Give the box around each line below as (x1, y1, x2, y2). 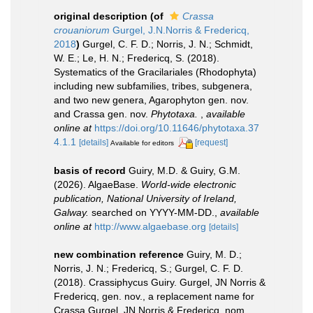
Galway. (54, 206, 89, 218)
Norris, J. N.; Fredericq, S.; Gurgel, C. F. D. (54, 262, 243, 274)
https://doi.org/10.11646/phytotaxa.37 (94, 122, 259, 133)
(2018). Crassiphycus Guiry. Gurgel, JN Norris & (54, 276, 265, 288)
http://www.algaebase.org (94, 220, 206, 232)
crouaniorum (54, 24, 110, 36)
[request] (195, 138, 228, 147)
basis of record (54, 164, 126, 176)
